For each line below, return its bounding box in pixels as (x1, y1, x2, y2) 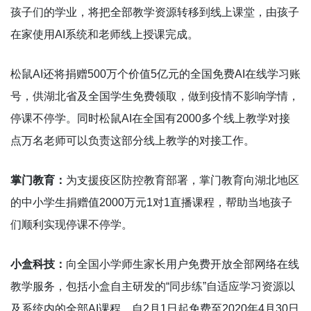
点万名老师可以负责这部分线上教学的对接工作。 (10, 134, 255, 146)
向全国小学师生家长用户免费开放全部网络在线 (66, 258, 299, 270)
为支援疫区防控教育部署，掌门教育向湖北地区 (66, 174, 299, 186)
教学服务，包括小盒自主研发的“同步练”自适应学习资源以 (10, 280, 295, 292)
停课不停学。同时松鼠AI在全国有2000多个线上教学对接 (10, 112, 290, 124)
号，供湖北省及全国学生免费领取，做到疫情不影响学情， (10, 90, 299, 102)
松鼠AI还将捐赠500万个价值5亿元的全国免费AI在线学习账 (10, 67, 301, 80)
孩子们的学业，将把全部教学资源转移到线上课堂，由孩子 (10, 6, 299, 18)
